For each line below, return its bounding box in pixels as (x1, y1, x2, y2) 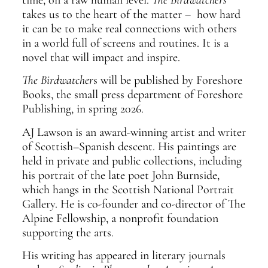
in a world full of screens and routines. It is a (22, 35, 229, 50)
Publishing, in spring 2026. (22, 102, 144, 117)
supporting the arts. (22, 225, 114, 240)
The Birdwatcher (22, 73, 93, 88)
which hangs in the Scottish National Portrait (22, 182, 234, 197)
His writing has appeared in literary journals (22, 248, 226, 263)
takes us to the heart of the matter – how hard (22, 7, 240, 22)
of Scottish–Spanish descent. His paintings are (22, 139, 236, 154)
